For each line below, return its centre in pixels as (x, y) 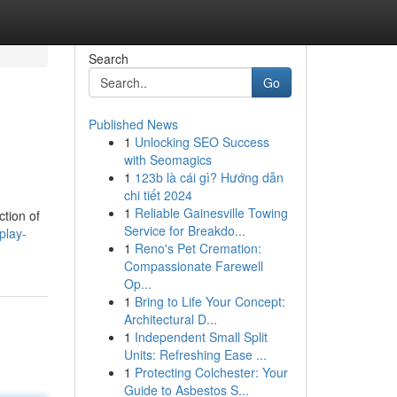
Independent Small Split (201, 337)
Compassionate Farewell (193, 266)
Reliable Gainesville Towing (211, 213)
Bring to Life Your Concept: (210, 301)
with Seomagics (167, 160)
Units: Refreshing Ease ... (195, 354)
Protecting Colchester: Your (211, 372)
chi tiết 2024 (158, 195)
